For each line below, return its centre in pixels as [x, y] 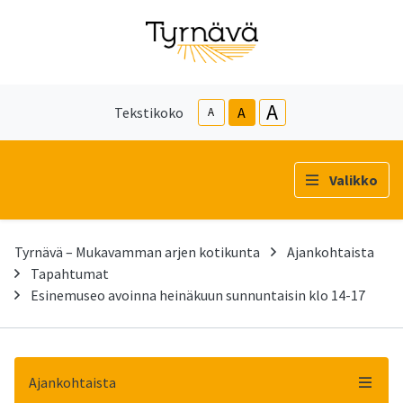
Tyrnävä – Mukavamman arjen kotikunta [137, 251]
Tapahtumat [70, 273]
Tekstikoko [148, 112]
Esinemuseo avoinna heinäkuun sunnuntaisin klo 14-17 [198, 295]
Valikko [354, 179]
